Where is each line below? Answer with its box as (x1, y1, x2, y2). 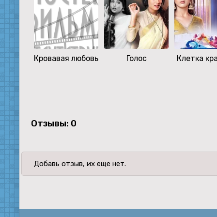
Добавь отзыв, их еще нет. (34, 159, 126, 169)
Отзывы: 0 (31, 118, 77, 129)
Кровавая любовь (34, 54, 98, 63)
